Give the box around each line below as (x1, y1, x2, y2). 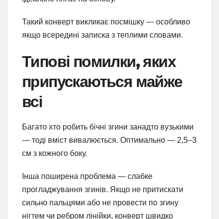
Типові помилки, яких (22, 52, 175, 71)
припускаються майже (22, 72, 182, 91)
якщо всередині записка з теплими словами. (22, 31, 183, 40)
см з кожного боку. (22, 149, 87, 157)
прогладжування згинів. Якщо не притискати (22, 185, 183, 194)
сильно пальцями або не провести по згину (22, 198, 178, 207)
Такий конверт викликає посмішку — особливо (22, 18, 190, 26)
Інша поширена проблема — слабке (22, 172, 153, 180)
